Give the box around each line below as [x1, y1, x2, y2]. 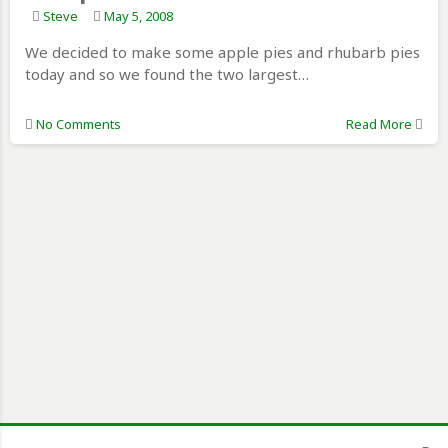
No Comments [36, 115, 121, 134]
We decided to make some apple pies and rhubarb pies [25, 42, 420, 63]
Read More [345, 115, 412, 134]
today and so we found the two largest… [25, 64, 309, 85]
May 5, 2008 [104, 7, 173, 26]
